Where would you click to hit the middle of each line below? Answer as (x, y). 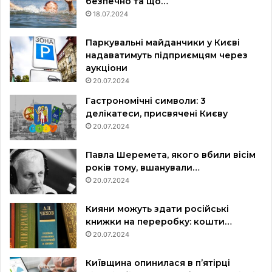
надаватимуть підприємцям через (167, 56)
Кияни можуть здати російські (157, 209)
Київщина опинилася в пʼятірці (158, 263)
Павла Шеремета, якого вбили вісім (171, 155)
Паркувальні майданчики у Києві (163, 43)
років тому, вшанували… (143, 168)
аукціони (107, 68)
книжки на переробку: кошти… (159, 222)
